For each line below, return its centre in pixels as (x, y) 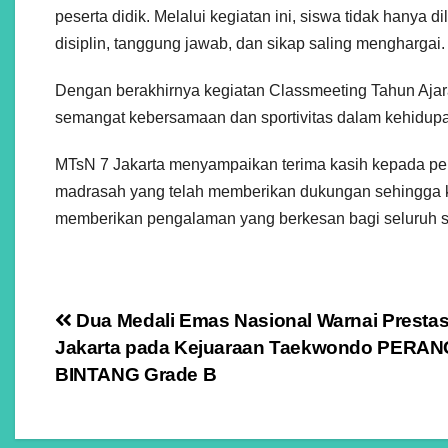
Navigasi (119, 328)
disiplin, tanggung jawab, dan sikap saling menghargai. (250, 44)
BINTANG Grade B (136, 375)
